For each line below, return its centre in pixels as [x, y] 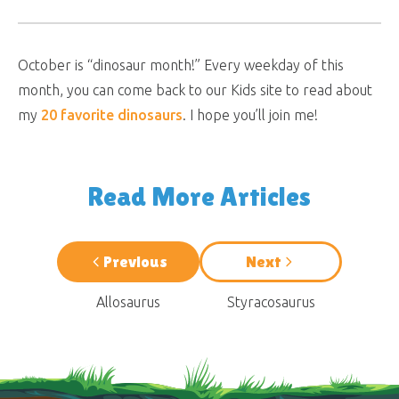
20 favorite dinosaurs [112, 115]
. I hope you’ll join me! [250, 115]
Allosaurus [128, 302]
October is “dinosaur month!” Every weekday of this [181, 65]
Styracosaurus [271, 302]
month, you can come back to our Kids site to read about [195, 90]
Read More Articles [199, 197]
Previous [135, 262]
